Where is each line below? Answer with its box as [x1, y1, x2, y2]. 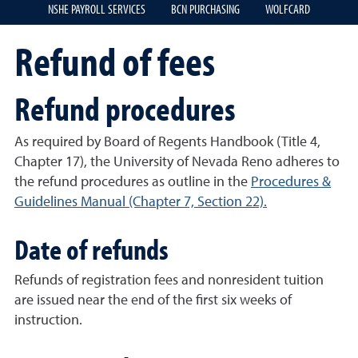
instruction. [14, 313, 82, 328]
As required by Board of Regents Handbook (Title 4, [14, 135, 320, 149]
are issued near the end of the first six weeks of [14, 293, 292, 308]
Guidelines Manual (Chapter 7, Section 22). [14, 195, 267, 209]
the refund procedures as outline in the [14, 175, 251, 189]
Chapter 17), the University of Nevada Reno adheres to [14, 155, 340, 169]
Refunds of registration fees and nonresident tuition [14, 273, 324, 288]
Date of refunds [14, 230, 169, 267]
